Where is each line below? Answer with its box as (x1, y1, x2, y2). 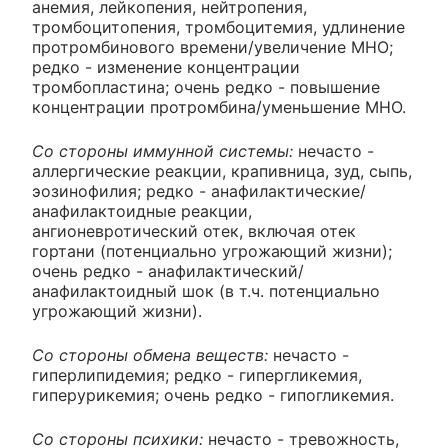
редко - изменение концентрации (32, 57, 300, 78)
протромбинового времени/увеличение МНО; (32, 37, 393, 58)
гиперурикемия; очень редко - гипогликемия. (32, 385, 394, 406)
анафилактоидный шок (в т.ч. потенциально (32, 281, 380, 302)
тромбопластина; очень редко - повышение (32, 77, 380, 98)
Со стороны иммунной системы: (32, 141, 293, 162)
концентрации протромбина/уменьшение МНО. (32, 97, 406, 118)
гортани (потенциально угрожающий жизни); (32, 241, 392, 262)
